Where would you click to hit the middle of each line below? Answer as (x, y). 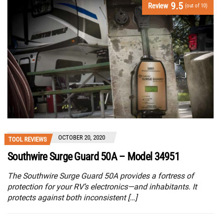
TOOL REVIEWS (28, 139)
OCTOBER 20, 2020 (82, 137)
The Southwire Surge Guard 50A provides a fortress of (101, 176)
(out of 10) (196, 6)
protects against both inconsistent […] (72, 197)
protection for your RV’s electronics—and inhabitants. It (102, 186)
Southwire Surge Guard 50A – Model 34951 (93, 156)
